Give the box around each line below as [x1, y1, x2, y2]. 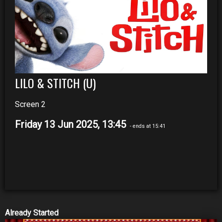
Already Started [5, 208, 58, 218]
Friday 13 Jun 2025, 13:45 [15, 118, 128, 130]
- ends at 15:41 [128, 122, 166, 129]
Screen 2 [15, 99, 46, 109]
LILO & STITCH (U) [15, 73, 96, 92]
